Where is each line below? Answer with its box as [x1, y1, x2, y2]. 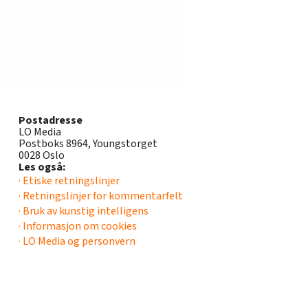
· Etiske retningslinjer [19, 173, 120, 188]
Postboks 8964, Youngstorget [19, 135, 157, 151]
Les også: [19, 159, 65, 175]
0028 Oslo [19, 147, 65, 163]
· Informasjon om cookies [19, 218, 137, 234]
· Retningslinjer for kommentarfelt [19, 188, 183, 203]
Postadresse [19, 112, 82, 128]
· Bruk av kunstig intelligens [19, 203, 148, 219]
